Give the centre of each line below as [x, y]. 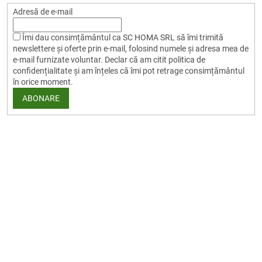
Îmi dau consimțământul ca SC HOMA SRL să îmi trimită [123, 37]
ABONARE [41, 98]
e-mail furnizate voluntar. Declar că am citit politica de [109, 59]
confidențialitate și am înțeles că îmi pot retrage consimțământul [128, 70]
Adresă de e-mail [42, 11]
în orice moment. [43, 82]
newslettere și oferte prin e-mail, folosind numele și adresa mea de [130, 48]
